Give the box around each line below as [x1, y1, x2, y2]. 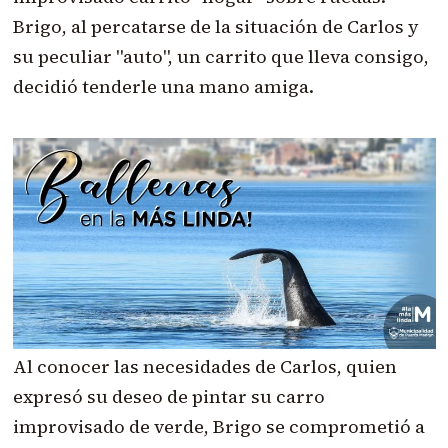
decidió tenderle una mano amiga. [12, 73, 314, 99]
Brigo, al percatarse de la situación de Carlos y [12, 13, 419, 39]
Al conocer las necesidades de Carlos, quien [12, 354, 397, 380]
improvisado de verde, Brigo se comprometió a [12, 414, 425, 440]
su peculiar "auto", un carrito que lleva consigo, [12, 43, 429, 69]
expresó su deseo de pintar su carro [12, 384, 325, 410]
